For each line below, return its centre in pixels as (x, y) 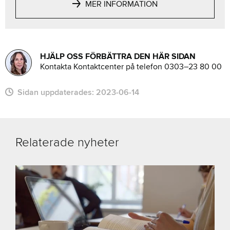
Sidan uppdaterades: (55, 92)
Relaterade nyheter (67, 142)
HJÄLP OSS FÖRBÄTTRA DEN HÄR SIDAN (118, 56)
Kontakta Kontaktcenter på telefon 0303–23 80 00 (131, 66)
